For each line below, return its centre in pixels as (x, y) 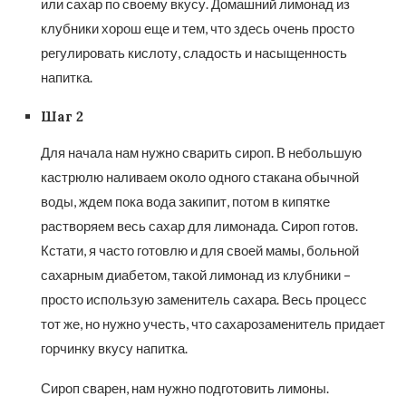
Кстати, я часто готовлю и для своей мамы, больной (200, 251)
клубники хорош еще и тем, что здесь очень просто (198, 29)
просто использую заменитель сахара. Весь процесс (204, 300)
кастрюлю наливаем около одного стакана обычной (200, 177)
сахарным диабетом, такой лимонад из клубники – (196, 275)
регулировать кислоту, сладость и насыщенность (194, 53)
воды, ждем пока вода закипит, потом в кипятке (185, 202)
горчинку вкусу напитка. (114, 348)
